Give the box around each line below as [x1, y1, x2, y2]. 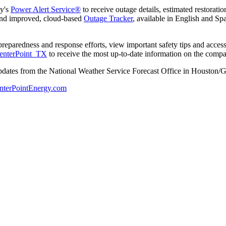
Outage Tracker [84, 14, 133, 23]
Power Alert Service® [11, 5, 81, 14]
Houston [191, 66, 218, 75]
